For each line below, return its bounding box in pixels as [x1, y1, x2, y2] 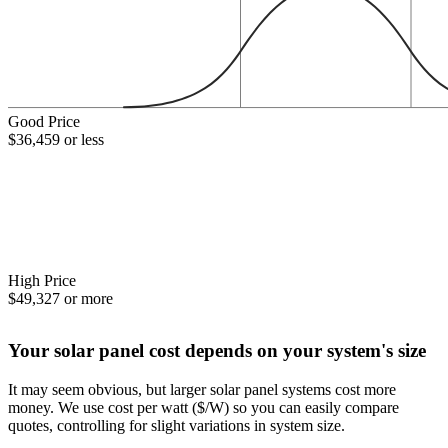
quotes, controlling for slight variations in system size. [8, 416, 345, 434]
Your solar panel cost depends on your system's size [8, 339, 426, 361]
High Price [8, 271, 76, 289]
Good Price [8, 113, 80, 131]
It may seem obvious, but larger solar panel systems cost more [8, 380, 396, 398]
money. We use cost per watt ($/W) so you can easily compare [8, 398, 399, 416]
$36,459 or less [8, 131, 104, 149]
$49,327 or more [8, 289, 113, 307]
